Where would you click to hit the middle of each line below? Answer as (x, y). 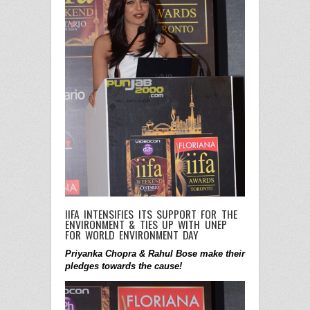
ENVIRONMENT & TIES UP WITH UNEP (146, 225)
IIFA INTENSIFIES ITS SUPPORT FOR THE (151, 214)
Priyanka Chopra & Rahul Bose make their (155, 254)
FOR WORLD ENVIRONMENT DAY (132, 235)
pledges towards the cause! (124, 266)
